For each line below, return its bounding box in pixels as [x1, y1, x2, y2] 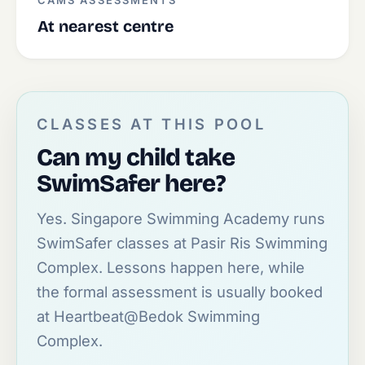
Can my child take [37, 143, 235, 172]
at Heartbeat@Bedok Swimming [37, 307, 260, 325]
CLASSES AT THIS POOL [37, 115, 266, 133]
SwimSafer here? [37, 169, 225, 198]
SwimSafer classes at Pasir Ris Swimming [37, 234, 328, 252]
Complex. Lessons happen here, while [37, 258, 305, 276]
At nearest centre [37, 17, 174, 36]
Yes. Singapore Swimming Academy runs [37, 209, 325, 227]
